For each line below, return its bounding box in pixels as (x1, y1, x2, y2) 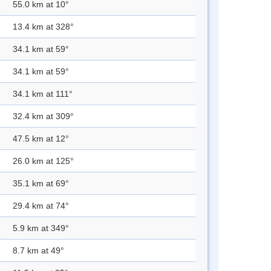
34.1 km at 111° (13, 89, 73, 99)
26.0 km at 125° (13, 156, 74, 166)
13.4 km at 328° (13, 22, 74, 32)
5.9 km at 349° (13, 223, 69, 233)
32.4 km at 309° (13, 111, 74, 122)
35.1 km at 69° (13, 178, 69, 189)
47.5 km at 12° (13, 134, 69, 144)
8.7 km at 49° (13, 246, 64, 256)
